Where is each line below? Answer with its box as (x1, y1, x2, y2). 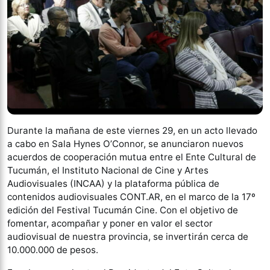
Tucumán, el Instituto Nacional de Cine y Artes (7, 165, 209, 176)
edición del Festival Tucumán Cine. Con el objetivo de (7, 204, 238, 216)
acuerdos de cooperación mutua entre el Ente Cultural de (7, 151, 256, 163)
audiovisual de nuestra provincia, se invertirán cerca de (7, 231, 248, 242)
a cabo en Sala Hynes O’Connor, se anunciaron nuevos (7, 138, 243, 149)
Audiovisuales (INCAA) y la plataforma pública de (7, 178, 219, 189)
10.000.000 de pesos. (7, 244, 98, 256)
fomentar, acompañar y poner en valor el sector (7, 218, 213, 229)
